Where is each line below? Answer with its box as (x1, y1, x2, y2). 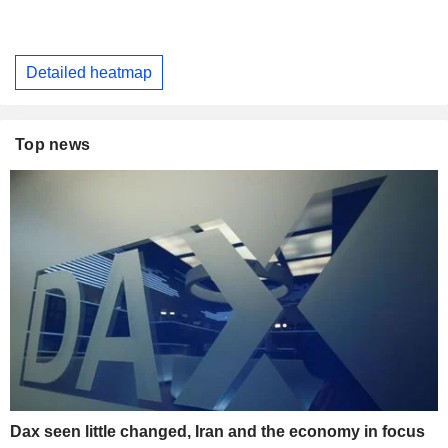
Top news (15, 136, 91, 154)
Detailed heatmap (26, 63, 152, 81)
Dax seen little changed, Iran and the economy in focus (10, 422, 425, 440)
